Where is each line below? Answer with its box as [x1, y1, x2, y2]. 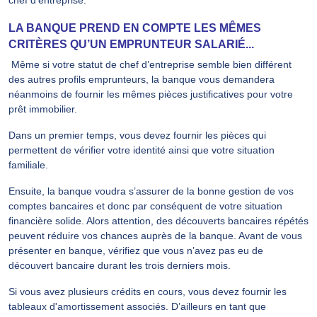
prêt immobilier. [8, 103, 77, 115]
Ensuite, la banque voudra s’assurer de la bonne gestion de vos [8, 185, 294, 197]
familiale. [8, 158, 48, 171]
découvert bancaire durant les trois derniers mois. [8, 259, 231, 271]
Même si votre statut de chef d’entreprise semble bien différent [8, 58, 292, 70]
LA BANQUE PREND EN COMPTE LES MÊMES [8, 21, 261, 34]
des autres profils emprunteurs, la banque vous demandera [8, 73, 275, 85]
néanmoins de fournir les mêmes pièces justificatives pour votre [8, 88, 293, 100]
